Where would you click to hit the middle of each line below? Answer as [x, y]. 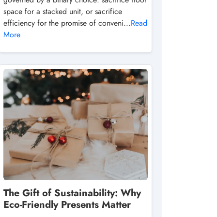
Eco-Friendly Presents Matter [67, 205]
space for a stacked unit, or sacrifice [63, 11]
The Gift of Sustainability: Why [72, 193]
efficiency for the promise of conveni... [67, 23]
